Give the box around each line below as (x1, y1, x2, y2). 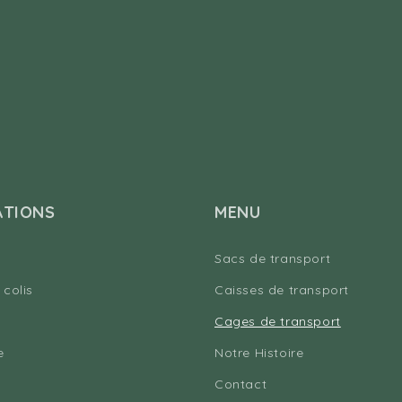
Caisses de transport (214, 282, 349, 299)
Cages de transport (214, 313, 341, 330)
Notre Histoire (214, 345, 304, 362)
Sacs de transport (214, 250, 331, 267)
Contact (214, 376, 267, 393)
